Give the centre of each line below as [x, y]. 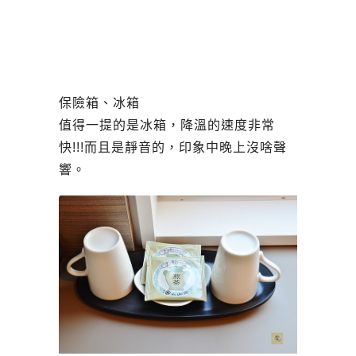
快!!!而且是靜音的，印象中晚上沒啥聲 [173, 147]
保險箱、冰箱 [99, 103]
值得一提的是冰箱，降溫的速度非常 [167, 125]
